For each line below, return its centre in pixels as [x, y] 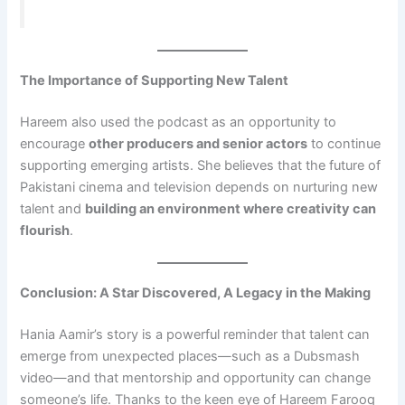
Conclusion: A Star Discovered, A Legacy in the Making [196, 292]
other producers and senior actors [198, 143]
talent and [53, 208]
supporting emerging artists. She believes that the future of [201, 165]
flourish [45, 230]
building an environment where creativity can [231, 208]
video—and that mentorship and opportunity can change [196, 377]
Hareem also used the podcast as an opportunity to [179, 122]
